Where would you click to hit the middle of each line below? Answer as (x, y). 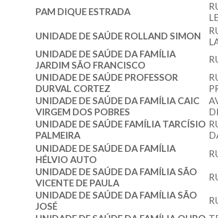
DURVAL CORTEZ (73, 89)
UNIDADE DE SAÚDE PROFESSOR (107, 77)
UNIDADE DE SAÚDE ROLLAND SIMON (118, 36)
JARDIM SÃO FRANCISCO (91, 65)
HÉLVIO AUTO (66, 160)
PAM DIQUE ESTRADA (83, 12)
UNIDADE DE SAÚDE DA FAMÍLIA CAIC (118, 101)
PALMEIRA (58, 135)
